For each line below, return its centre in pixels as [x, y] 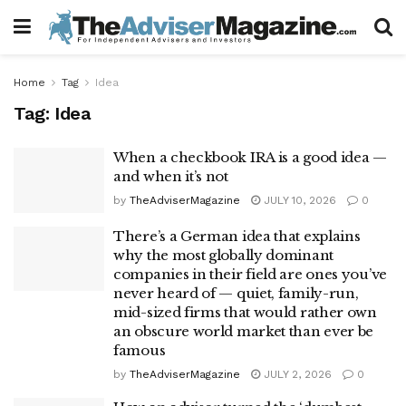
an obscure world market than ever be [244, 331]
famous [140, 350]
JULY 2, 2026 [296, 374]
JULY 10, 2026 [298, 200]
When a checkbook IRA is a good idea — [250, 157]
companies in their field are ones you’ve [250, 274]
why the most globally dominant [223, 255]
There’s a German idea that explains [237, 236]
